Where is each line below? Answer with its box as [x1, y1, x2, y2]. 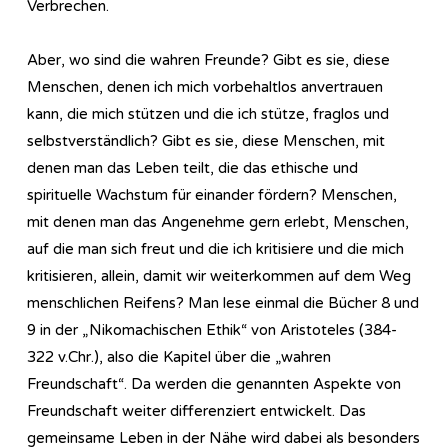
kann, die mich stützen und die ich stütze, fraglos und [27, 104, 389, 123]
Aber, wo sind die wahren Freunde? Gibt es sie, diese [27, 50, 390, 69]
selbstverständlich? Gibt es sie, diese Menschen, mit [27, 131, 385, 150]
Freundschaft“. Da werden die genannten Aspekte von [27, 374, 401, 393]
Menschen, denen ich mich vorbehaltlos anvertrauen [27, 77, 383, 96]
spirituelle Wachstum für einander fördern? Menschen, [27, 185, 397, 204]
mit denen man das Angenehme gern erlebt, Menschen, [27, 212, 409, 231]
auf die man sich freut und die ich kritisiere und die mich [27, 239, 404, 258]
